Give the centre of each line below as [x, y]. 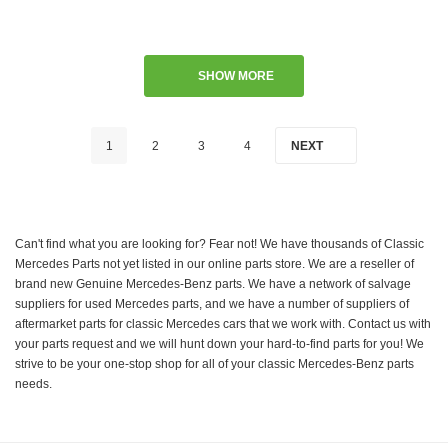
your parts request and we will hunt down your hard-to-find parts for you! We [219, 343]
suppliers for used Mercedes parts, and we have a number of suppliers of [212, 303]
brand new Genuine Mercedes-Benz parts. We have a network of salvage [213, 283]
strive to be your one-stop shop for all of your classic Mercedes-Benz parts [214, 363]
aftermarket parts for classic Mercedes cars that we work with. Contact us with [223, 323]
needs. [33, 383]
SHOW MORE [236, 76]
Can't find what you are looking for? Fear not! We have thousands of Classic [219, 243]
